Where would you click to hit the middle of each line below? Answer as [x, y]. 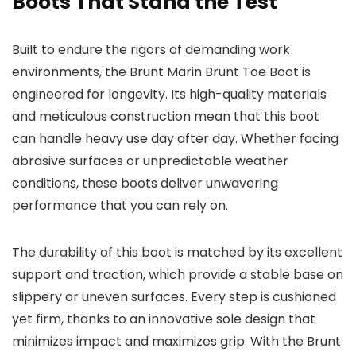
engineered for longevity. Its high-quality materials [169, 95]
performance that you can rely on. [120, 206]
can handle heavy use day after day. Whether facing [175, 139]
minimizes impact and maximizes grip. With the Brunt [176, 342]
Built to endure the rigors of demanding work [151, 50]
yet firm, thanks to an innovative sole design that [164, 319]
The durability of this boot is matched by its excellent [177, 253]
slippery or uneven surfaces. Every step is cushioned [174, 297]
